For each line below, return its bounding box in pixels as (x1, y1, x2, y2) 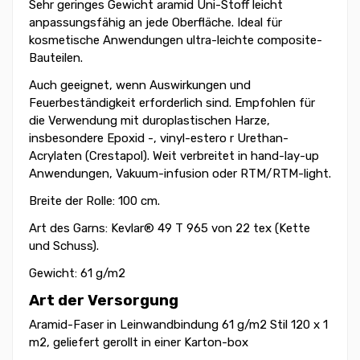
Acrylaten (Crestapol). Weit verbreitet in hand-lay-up (29, 149, 319, 164)
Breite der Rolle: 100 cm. (29, 194, 160, 209)
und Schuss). (29, 239, 99, 254)
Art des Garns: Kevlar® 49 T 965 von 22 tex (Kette (29, 221, 310, 236)
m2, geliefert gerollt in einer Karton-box (29, 334, 248, 350)
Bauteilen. (29, 51, 83, 66)
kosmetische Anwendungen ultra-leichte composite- (29, 33, 322, 48)
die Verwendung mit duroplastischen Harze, (29, 113, 270, 129)
